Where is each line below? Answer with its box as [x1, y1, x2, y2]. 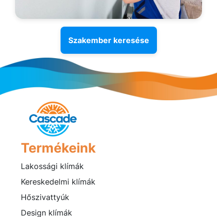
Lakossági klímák [21, 161, 84, 171]
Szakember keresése [68, 35, 149, 45]
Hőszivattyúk [21, 192, 70, 202]
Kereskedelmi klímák [21, 177, 96, 187]
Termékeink [21, 140, 96, 156]
